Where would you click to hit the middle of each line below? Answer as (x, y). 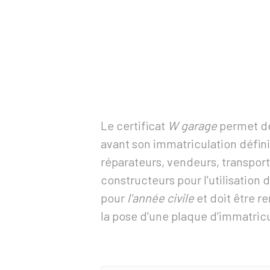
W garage (192, 125)
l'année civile (161, 198)
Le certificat (134, 125)
